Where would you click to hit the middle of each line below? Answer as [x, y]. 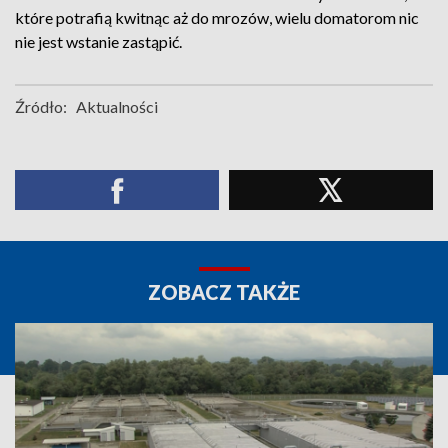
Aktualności [117, 106]
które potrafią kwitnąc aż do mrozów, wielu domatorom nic [217, 17]
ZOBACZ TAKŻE [224, 292]
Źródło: [41, 106]
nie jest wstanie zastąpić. [98, 41]
